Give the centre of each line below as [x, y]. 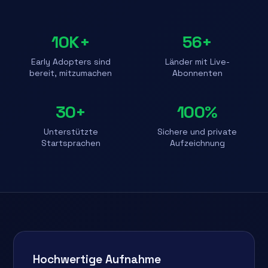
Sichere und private [197, 131]
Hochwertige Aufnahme [97, 259]
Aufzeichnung [197, 143]
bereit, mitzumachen [71, 73]
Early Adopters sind [71, 61]
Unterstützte [71, 131]
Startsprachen [71, 143]
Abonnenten [197, 73]
